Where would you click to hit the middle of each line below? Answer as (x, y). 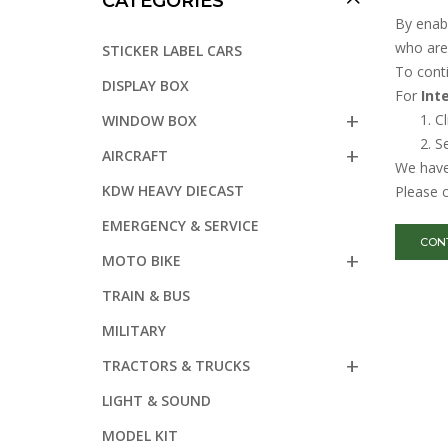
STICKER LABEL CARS (172, 50)
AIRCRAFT (135, 155)
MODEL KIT (140, 435)
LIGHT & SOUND (156, 400)
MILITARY (134, 330)
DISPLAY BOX (145, 85)
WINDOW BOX (149, 120)
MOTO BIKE (141, 260)
